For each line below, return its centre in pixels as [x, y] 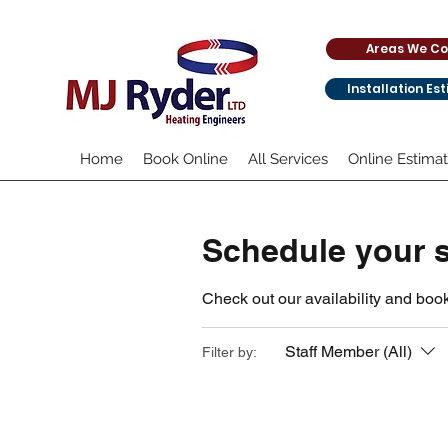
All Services [288, 159]
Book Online [185, 159]
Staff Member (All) [348, 351]
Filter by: [229, 351]
